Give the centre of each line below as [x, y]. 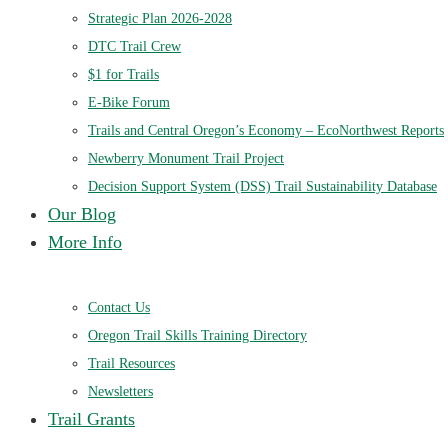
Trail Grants [91, 419]
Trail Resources [131, 363]
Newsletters [120, 391]
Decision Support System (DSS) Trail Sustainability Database [262, 186]
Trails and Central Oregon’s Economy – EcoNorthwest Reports [266, 130]
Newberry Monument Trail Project [186, 158]
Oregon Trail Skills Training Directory [197, 335]
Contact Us [119, 307]
